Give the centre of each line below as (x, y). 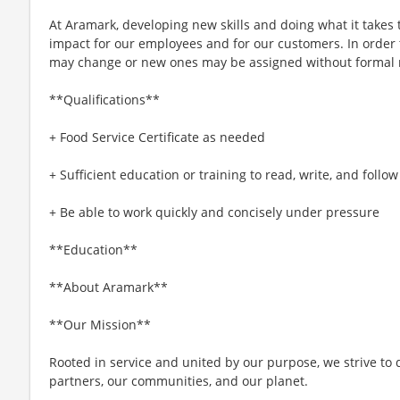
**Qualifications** (104, 100)
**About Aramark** (108, 287)
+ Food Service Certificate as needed (157, 137)
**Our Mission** (100, 325)
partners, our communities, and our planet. (179, 381)
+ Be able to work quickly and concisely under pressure (214, 212)
